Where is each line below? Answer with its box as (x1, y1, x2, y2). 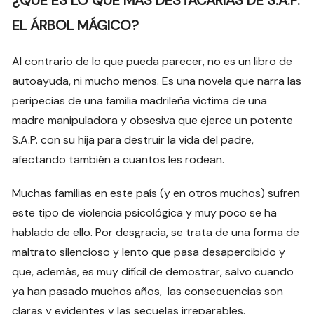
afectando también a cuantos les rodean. (12, 152, 228, 168)
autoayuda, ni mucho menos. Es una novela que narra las (12, 74, 302, 89)
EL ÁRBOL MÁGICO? (12, 16, 139, 35)
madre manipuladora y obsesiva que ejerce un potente (12, 113, 294, 128)
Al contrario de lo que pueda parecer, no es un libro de (12, 54, 293, 69)
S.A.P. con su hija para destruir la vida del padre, (12, 132, 254, 148)
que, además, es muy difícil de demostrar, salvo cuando (12, 264, 294, 280)
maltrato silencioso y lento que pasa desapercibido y (12, 245, 286, 260)
